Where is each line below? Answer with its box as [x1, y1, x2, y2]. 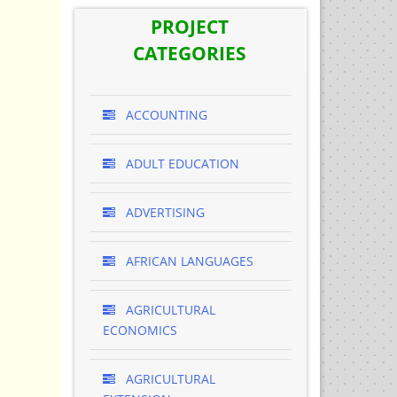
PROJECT [151, 14, 229, 39]
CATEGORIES [133, 41, 246, 66]
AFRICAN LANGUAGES [121, 253, 253, 269]
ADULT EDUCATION [121, 155, 239, 172]
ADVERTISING [121, 204, 205, 221]
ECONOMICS [102, 322, 177, 339]
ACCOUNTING [121, 106, 207, 123]
